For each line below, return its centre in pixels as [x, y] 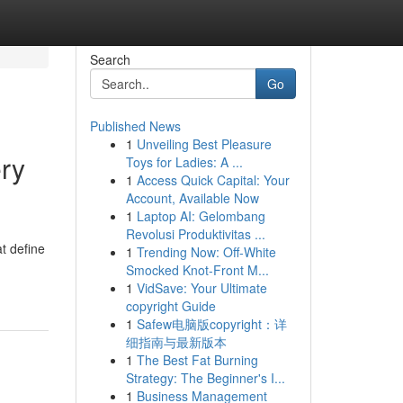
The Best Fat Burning [197, 360]
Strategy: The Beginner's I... [205, 378]
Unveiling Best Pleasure [204, 144]
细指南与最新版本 [176, 342]
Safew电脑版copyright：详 [211, 324]
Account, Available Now [192, 198]
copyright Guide [170, 306]
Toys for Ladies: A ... [184, 162]
